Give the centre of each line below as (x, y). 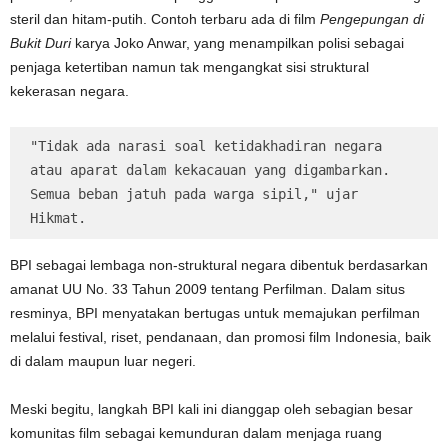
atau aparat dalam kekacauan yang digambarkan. (210, 170)
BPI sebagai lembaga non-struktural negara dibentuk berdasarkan (219, 265)
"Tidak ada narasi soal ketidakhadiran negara (206, 146)
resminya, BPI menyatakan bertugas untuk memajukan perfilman (215, 313)
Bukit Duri (40, 43)
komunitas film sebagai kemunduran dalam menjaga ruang (196, 433)
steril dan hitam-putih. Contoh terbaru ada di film (165, 19)
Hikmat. (58, 218)
